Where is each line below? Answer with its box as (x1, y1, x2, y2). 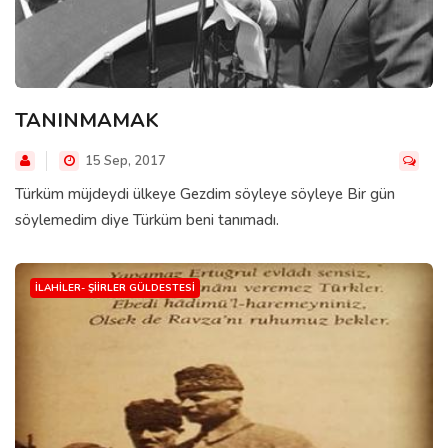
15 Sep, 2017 (82, 151, 166, 170)
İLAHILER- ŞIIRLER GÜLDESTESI (35, 280, 195, 295)
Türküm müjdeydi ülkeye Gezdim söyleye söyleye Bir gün (15, 183, 395, 204)
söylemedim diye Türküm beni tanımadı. (15, 209, 279, 230)
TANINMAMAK (15, 106, 159, 134)
